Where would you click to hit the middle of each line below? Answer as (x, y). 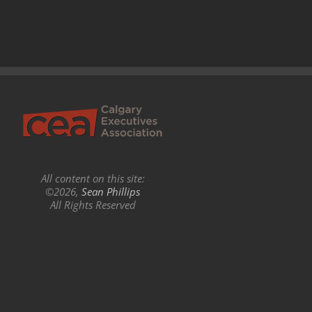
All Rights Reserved (93, 205)
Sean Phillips (111, 192)
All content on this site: (93, 179)
